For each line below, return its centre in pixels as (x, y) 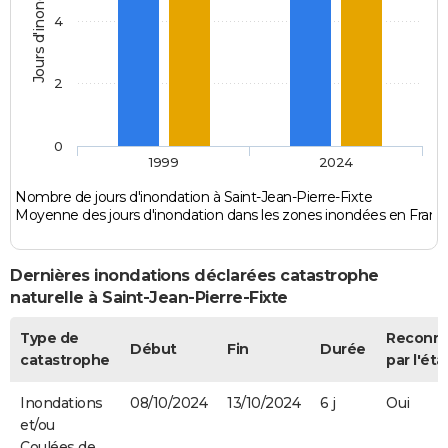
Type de (49, 337)
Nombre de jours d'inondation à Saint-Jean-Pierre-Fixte (194, 197)
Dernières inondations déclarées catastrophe (194, 276)
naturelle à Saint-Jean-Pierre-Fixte (149, 298)
